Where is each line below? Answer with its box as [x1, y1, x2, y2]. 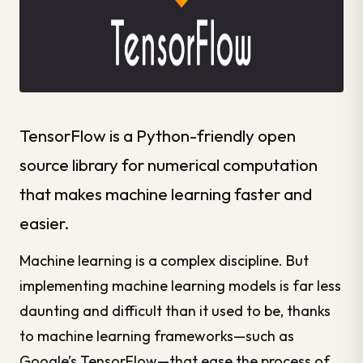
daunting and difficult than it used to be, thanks [19, 301, 331, 321]
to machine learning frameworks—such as [19, 327, 294, 346]
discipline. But [216, 251, 309, 271]
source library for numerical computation [19, 154, 318, 176]
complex [160, 251, 216, 271]
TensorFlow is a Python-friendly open [19, 125, 296, 147]
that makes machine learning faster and [19, 183, 312, 205]
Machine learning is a [19, 251, 160, 271]
